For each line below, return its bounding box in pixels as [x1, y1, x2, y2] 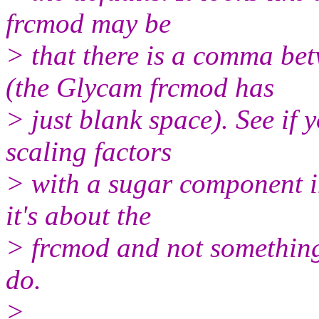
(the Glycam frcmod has [6, 71, 274, 103]
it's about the [6, 199, 151, 231]
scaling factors [6, 135, 172, 167]
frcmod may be [6, 7, 171, 38]
